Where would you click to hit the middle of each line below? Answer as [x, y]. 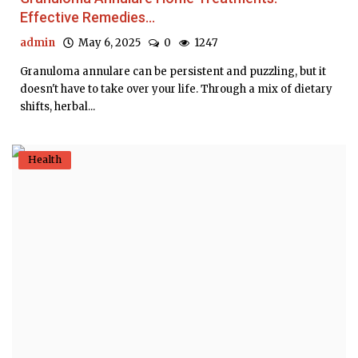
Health [45, 159]
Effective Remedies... [88, 17]
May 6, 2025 [107, 42]
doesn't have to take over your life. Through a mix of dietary [176, 89]
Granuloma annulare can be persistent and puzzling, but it [173, 71]
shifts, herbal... [58, 106]
